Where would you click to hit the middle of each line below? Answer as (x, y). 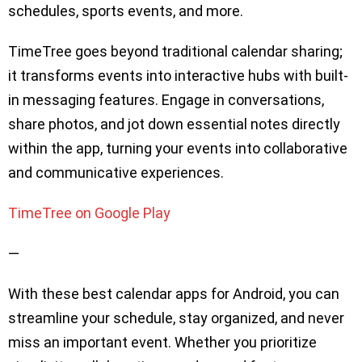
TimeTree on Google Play (89, 213)
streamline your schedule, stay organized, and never (176, 318)
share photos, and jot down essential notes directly (174, 124)
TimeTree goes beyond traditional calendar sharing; (175, 51)
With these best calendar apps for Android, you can (174, 293)
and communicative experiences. (116, 172)
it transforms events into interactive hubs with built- (178, 75)
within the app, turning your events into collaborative (178, 148)
